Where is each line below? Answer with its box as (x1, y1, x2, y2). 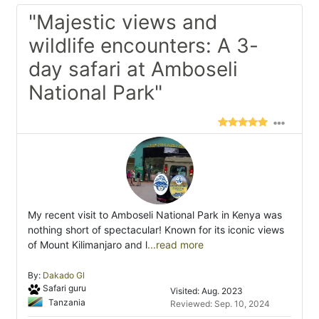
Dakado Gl (43, 270, 85, 281)
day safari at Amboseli (28, 57, 238, 82)
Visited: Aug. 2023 (170, 286, 243, 297)
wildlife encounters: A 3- (28, 33, 258, 58)
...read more (147, 239, 204, 251)
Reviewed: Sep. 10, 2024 (170, 298, 270, 310)
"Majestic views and (28, 10, 217, 35)
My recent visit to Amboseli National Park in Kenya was (28, 209, 282, 221)
